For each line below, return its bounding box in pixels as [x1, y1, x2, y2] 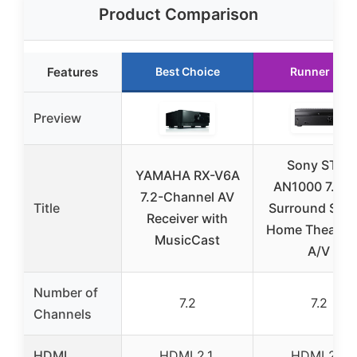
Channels [33, 306, 92, 323]
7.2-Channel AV [140, 189, 234, 206]
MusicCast [155, 232, 220, 249]
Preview [33, 110, 81, 127]
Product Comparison [99, 5, 258, 25]
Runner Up [290, 65, 347, 79]
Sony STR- [287, 157, 351, 174]
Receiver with [147, 210, 228, 227]
